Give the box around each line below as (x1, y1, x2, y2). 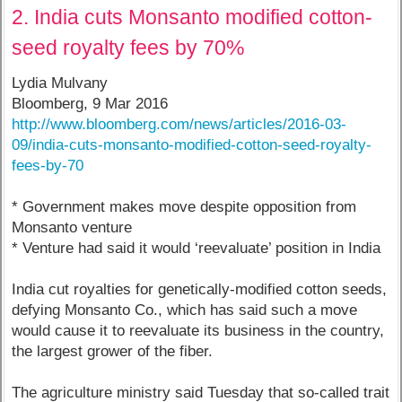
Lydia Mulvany (12, 74, 109, 92)
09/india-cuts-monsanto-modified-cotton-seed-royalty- (12, 136, 372, 154)
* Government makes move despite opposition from (12, 198, 357, 216)
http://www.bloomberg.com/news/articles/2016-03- (12, 116, 347, 134)
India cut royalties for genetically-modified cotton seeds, (12, 281, 388, 299)
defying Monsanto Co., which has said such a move (12, 301, 358, 319)
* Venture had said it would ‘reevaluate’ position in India (12, 240, 381, 258)
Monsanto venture (12, 219, 133, 237)
